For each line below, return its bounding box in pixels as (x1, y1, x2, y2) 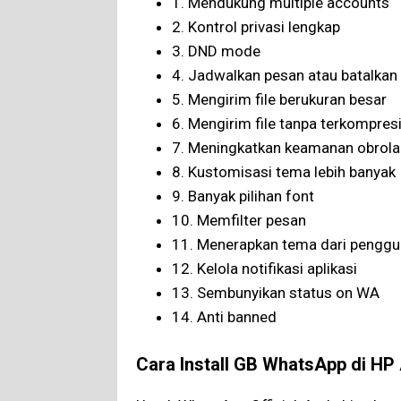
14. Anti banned (172, 308, 277, 327)
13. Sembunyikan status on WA (172, 284, 380, 303)
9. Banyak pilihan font (172, 187, 314, 206)
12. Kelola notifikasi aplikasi (172, 260, 357, 278)
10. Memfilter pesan (172, 211, 306, 230)
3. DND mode (172, 42, 260, 61)
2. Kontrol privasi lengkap (172, 18, 340, 37)
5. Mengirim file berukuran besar (172, 90, 387, 109)
